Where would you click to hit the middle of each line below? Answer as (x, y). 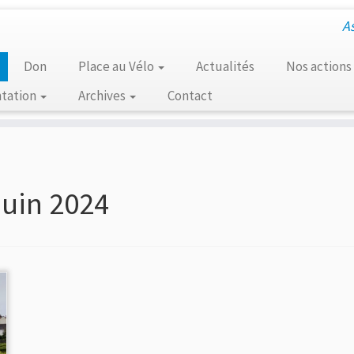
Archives (103, 96)
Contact (190, 96)
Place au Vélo (117, 66)
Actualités (225, 66)
